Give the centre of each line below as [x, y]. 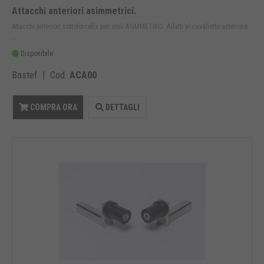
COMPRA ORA [53, 108]
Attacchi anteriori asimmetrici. [74, 11]
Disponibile [36, 54]
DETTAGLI [121, 108]
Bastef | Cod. [41, 75]
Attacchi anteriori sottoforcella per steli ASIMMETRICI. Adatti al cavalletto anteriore [130, 27]
